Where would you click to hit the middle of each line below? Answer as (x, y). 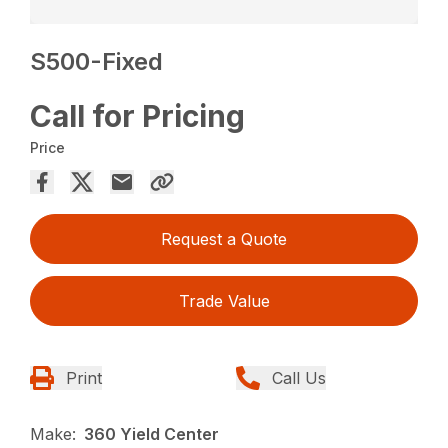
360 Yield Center (152, 434)
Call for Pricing (138, 116)
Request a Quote (224, 239)
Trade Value (224, 301)
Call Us (299, 378)
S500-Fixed (97, 62)
